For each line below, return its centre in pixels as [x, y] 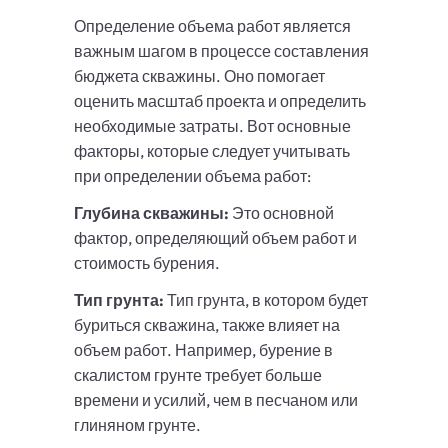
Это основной [281, 213]
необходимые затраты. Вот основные [212, 126]
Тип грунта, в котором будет [266, 300]
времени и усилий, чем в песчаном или [216, 400]
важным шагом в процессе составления [221, 51]
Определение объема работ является [212, 26]
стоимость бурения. [147, 263]
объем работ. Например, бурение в [203, 350]
